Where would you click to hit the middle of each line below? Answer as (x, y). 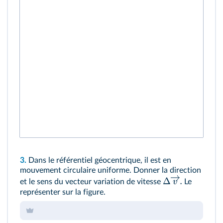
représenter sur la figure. (63, 192)
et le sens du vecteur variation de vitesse (91, 182)
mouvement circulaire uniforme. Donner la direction (111, 170)
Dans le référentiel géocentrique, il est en (99, 160)
